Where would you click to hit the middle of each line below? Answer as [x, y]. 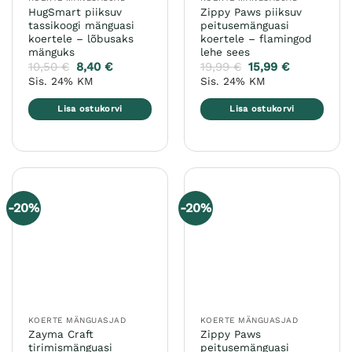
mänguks [51, 51]
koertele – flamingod [256, 38]
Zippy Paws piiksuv [251, 11]
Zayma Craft [60, 334]
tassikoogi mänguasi [81, 25]
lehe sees [225, 51]
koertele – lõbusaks [81, 38]
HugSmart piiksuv [75, 11]
